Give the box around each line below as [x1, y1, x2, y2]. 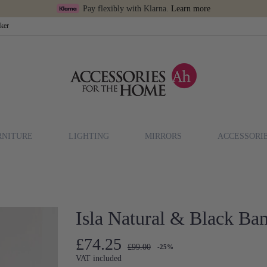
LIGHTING [69, 131, 109, 141]
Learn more [171, 4, 210, 13]
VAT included [76, 253, 122, 263]
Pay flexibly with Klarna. [83, 4, 171, 13]
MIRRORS [145, 131, 182, 141]
